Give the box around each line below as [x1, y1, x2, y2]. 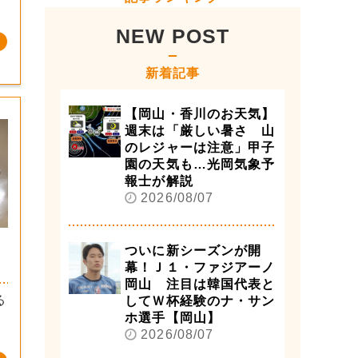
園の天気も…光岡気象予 [125, 157, 276, 171]
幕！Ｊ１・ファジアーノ [125, 261, 276, 274]
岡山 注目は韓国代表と [125, 277, 276, 291]
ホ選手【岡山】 [125, 311, 221, 324]
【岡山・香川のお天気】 [125, 107, 276, 121]
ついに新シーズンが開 [125, 244, 262, 257]
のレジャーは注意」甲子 [125, 141, 276, 154]
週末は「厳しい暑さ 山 [125, 124, 276, 137]
